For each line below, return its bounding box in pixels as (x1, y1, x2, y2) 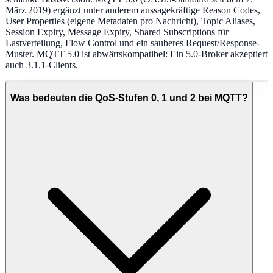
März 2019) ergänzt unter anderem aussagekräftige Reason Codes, (5, 4, 260, 15)
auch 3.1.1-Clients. (5, 59, 78, 70)
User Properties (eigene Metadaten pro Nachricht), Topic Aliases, (5, 15, 255, 26)
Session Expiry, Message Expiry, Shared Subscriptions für (5, 26, 229, 37)
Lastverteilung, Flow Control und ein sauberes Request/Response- (5, 37, 260, 48)
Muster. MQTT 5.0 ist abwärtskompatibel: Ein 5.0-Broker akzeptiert (5, 48, 268, 59)
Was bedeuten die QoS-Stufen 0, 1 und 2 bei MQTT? (10, 93, 248, 104)
